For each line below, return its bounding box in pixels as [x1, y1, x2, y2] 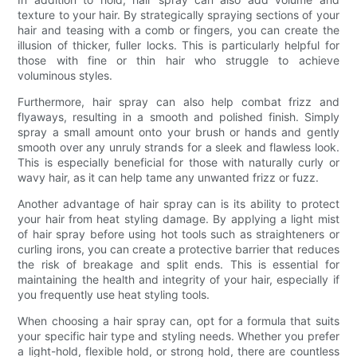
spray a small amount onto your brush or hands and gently [18, 124, 339, 139]
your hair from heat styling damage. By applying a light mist [18, 211, 339, 226]
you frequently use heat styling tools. [18, 287, 210, 301]
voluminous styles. [18, 68, 113, 82]
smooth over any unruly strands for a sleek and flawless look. [18, 139, 339, 154]
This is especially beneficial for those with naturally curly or [18, 155, 339, 169]
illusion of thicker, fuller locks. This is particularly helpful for [18, 37, 339, 52]
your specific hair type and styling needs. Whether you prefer [18, 328, 339, 343]
